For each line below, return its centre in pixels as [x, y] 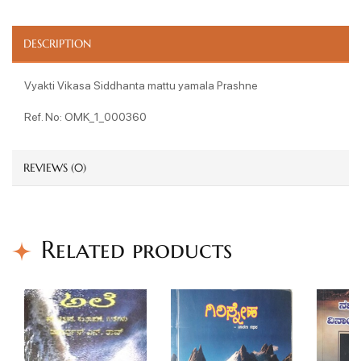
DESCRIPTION [57, 43]
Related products [137, 249]
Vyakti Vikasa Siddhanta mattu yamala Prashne [141, 84]
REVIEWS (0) [55, 167]
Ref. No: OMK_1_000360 [85, 116]
